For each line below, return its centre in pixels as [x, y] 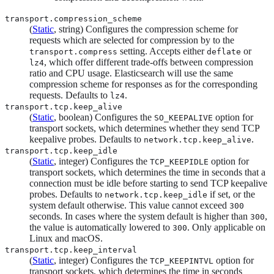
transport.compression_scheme [73, 18]
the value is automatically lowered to [101, 227]
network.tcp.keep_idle [156, 194]
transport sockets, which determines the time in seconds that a [147, 172]
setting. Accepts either [162, 51]
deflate [224, 51]
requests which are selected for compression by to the [132, 40]
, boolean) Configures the [104, 117]
